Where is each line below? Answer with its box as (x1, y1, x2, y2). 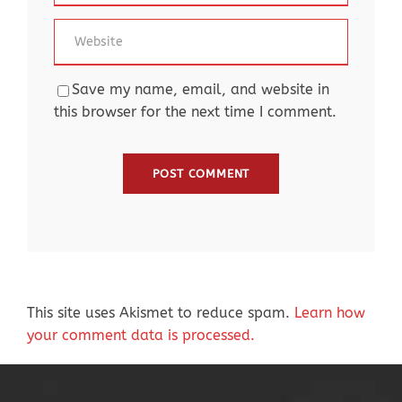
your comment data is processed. (27, 327, 255, 345)
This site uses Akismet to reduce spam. (27, 304, 294, 322)
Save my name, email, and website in (72, 81, 329, 99)
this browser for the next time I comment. (54, 103, 336, 121)
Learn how (294, 304, 365, 322)
